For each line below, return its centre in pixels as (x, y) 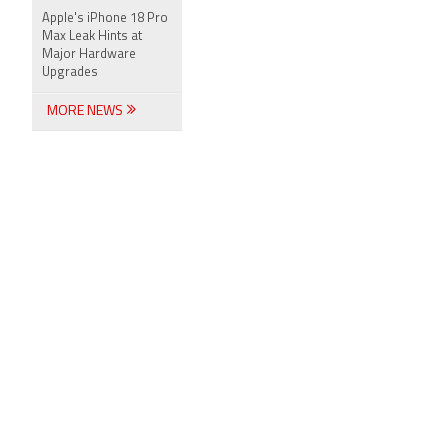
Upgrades (70, 72)
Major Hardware (89, 54)
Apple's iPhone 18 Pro (105, 18)
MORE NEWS (86, 111)
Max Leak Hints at (92, 36)
